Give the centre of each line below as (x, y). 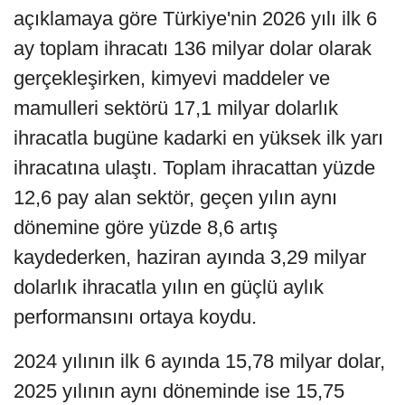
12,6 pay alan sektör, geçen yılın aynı (175, 198)
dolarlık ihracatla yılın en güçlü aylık (169, 287)
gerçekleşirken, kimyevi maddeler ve (172, 79)
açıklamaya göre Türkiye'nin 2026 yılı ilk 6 (195, 19)
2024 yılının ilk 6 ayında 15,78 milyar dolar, (199, 362)
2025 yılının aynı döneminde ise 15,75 (179, 391)
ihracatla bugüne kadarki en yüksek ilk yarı (198, 138)
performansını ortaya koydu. (135, 317)
